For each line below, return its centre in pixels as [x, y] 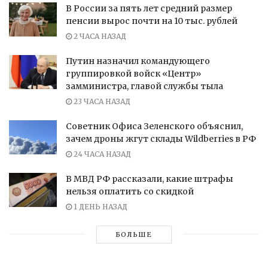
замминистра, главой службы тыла [144, 86]
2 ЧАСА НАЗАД [99, 36]
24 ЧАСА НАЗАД [101, 154]
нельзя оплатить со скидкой [131, 191]
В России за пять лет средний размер [149, 8]
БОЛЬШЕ [134, 234]
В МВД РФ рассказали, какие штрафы [150, 179]
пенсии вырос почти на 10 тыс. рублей [153, 21]
